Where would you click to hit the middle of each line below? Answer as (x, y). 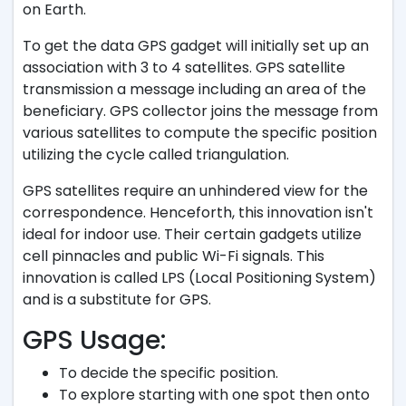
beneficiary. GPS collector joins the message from (200, 111)
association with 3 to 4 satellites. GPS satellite (184, 68)
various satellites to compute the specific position (200, 133)
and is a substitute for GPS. (117, 300)
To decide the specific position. (169, 373)
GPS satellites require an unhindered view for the (195, 191)
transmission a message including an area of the (194, 89)
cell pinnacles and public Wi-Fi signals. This (174, 256)
